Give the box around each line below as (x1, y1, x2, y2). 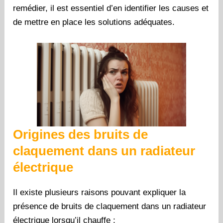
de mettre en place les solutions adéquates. (13, 17, 175, 27)
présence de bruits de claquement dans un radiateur (13, 202, 207, 212)
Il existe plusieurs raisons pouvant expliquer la (13, 188, 186, 198)
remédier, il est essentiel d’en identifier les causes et (13, 3, 209, 13)
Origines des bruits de (13, 127, 148, 142)
